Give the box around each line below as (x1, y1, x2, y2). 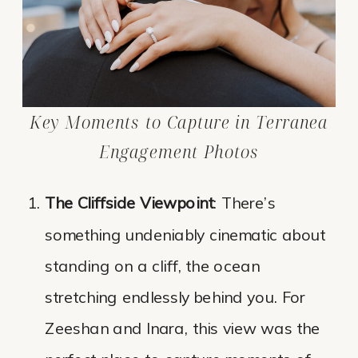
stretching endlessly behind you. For (45, 288, 306, 308)
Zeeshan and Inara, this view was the (45, 319, 320, 340)
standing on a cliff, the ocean (45, 257, 260, 277)
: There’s (213, 193, 276, 214)
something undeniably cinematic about (45, 225, 326, 246)
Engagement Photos (99, 141, 259, 164)
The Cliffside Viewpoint (45, 193, 214, 214)
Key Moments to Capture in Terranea (30, 111, 328, 134)
